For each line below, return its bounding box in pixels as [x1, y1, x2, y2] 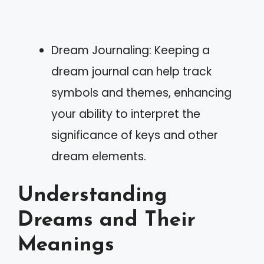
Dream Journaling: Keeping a [51, 42, 210, 58]
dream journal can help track [51, 63, 212, 80]
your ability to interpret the [51, 105, 200, 122]
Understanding [18, 186, 167, 206]
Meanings [18, 235, 114, 256]
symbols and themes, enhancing [51, 84, 232, 101]
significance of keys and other [51, 127, 218, 143]
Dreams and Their [18, 210, 196, 231]
